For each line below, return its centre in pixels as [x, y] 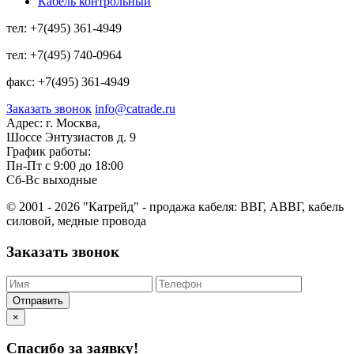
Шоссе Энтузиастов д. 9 [71, 137]
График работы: [49, 152]
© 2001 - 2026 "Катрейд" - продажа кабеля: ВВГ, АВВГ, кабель [175, 207]
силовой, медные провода [76, 221]
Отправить [38, 300]
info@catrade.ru [135, 109]
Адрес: [24, 123]
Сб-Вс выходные [52, 180]
